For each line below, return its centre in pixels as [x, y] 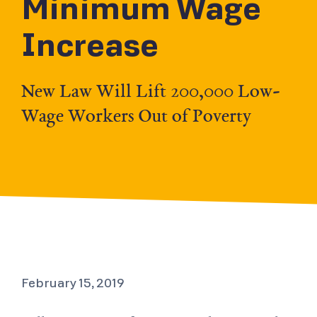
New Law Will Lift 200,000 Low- [151, 91]
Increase [90, 46]
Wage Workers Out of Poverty [136, 116]
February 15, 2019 [73, 283]
